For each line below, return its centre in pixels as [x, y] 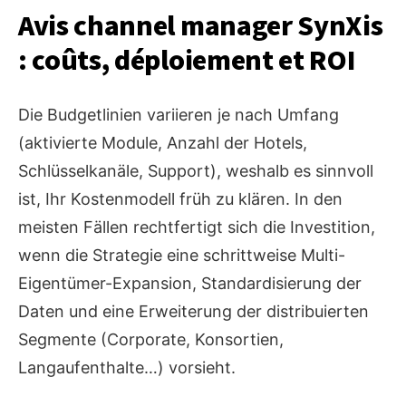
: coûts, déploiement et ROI [187, 61]
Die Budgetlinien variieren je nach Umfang [179, 115]
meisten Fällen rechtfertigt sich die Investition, [197, 227]
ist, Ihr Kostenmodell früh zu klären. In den [180, 199]
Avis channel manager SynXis [201, 27]
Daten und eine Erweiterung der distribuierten [193, 312]
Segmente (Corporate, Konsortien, [151, 340]
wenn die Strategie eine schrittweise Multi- [182, 256]
